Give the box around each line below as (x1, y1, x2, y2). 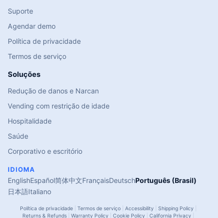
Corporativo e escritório (8, 147, 82, 156)
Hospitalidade (8, 117, 52, 126)
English (8, 176, 30, 185)
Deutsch (109, 176, 135, 185)
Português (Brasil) (135, 176, 197, 185)
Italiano (28, 187, 51, 196)
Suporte (8, 7, 33, 16)
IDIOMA (8, 165, 36, 174)
